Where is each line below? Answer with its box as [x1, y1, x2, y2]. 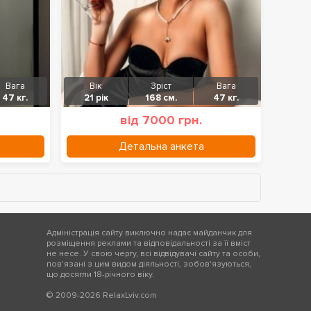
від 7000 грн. [120, 112, 202, 128]
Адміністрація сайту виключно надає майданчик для [47, 228, 252, 238]
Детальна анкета [118, 140, 204, 153]
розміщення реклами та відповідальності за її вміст [47, 238, 251, 249]
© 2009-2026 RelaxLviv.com [47, 290, 156, 301]
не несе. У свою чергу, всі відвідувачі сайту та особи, [47, 249, 260, 259]
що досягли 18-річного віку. [47, 269, 154, 280]
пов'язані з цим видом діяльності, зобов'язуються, [47, 259, 251, 269]
